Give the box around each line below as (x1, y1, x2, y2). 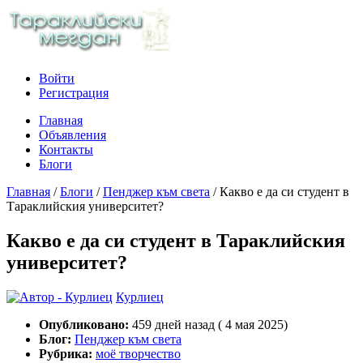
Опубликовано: (39, 317, 129, 331)
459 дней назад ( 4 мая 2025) (132, 317, 288, 331)
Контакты (39, 143, 93, 156)
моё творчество (96, 346, 181, 361)
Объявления (39, 128, 106, 142)
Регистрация (39, 86, 109, 100)
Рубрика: (39, 346, 92, 361)
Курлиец (116, 289, 164, 304)
